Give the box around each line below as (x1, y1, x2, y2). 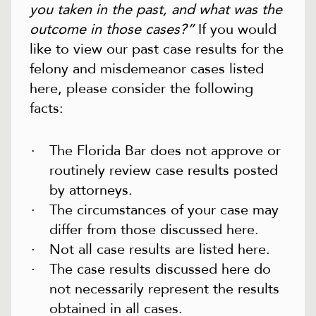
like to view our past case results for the (30, 39, 284, 59)
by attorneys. (49, 181, 133, 200)
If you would (194, 20, 276, 39)
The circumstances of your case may (49, 200, 279, 220)
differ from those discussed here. (49, 220, 259, 240)
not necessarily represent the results (49, 279, 279, 299)
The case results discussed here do (49, 260, 271, 279)
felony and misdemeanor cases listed (30, 59, 264, 79)
